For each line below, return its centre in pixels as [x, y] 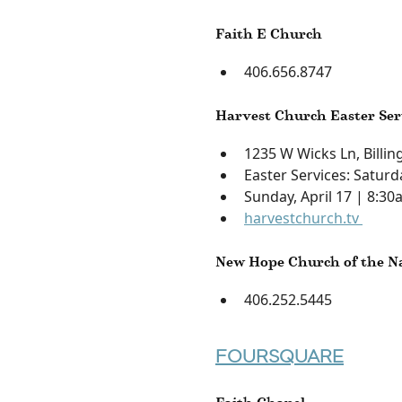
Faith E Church [269, 33]
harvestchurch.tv [303, 218]
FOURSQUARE [280, 356]
